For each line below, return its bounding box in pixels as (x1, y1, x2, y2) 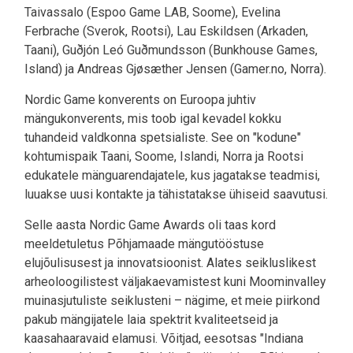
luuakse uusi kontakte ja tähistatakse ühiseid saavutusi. (24, 187, 328, 203)
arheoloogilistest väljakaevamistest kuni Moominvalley (24, 274, 326, 290)
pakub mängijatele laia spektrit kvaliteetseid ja (24, 312, 278, 328)
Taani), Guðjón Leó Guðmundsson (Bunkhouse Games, (24, 43, 318, 58)
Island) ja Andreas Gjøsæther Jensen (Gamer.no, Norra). (24, 61, 326, 77)
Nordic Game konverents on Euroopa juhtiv (24, 92, 256, 108)
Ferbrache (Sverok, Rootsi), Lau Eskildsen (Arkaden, (24, 24, 308, 39)
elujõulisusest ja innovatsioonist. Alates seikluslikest (24, 255, 316, 271)
